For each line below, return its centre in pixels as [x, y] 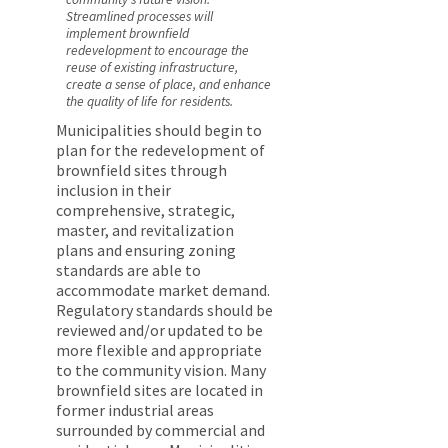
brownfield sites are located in [159, 390]
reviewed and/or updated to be [159, 330]
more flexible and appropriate [159, 350]
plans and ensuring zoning [146, 250]
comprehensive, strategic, [145, 210]
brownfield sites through [141, 170]
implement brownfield [127, 34]
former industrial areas [135, 410]
